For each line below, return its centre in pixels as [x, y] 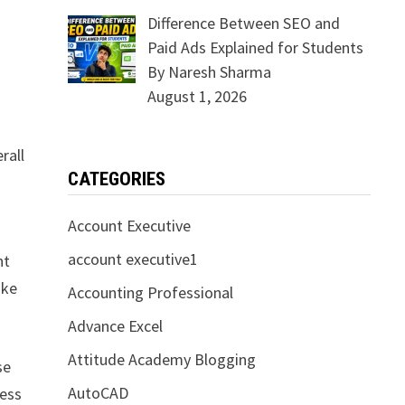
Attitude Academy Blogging [161, 359]
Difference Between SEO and [244, 23]
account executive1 [132, 259]
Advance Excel [115, 326]
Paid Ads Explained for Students [256, 47]
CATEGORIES [116, 179]
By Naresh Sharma [210, 72]
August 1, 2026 [198, 96]
